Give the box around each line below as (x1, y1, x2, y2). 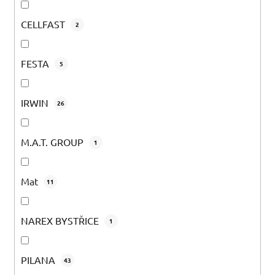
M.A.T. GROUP (21, 136, 86, 149)
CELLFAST (21, 18, 68, 31)
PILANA (21, 254, 58, 266)
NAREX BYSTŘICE (21, 214, 101, 227)
